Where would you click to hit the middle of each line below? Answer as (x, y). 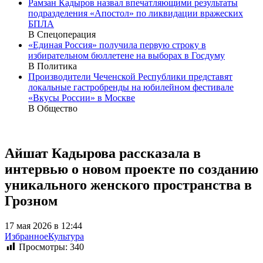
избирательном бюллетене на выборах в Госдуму (127, 55)
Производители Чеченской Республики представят (130, 76)
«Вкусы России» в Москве (82, 97)
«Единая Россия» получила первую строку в (117, 45)
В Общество (53, 108)
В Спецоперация (62, 34)
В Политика (53, 66)
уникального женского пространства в (128, 185)
